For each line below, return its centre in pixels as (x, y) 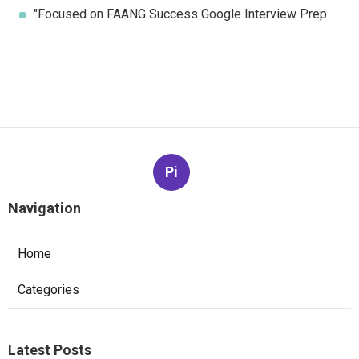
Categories (48, 290)
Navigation (44, 208)
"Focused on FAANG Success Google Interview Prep (180, 14)
